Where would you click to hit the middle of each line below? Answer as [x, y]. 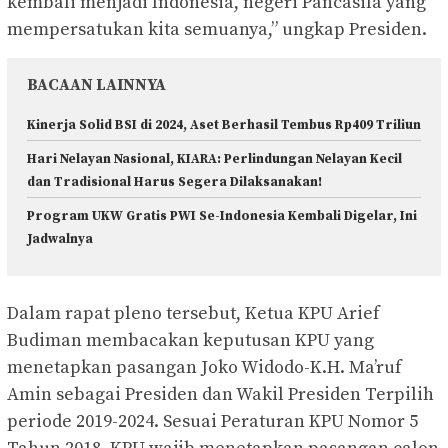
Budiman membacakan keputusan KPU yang [190, 340]
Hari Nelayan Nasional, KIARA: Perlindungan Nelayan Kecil [214, 159]
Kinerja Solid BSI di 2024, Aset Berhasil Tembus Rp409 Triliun [224, 125]
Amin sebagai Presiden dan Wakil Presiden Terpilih [220, 394]
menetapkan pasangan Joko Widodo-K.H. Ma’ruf [204, 367]
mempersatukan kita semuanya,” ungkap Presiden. [217, 30]
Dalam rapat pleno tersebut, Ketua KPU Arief [193, 313]
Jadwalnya [60, 239]
